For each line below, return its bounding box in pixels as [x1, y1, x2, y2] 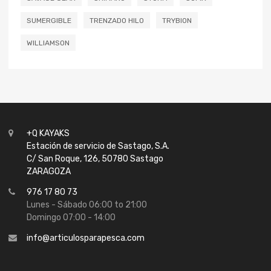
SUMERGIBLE [27, 16, 71, 25]
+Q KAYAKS [27, 128, 70, 139]
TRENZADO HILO [90, 16, 144, 25]
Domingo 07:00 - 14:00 [27, 212, 116, 223]
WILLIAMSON [27, 39, 70, 48]
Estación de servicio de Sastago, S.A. [27, 140, 169, 151]
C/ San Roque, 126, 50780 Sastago [27, 153, 163, 164]
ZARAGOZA [27, 166, 71, 177]
